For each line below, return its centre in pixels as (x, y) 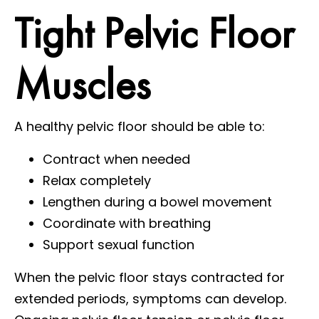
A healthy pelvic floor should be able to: (140, 126)
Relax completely (97, 180)
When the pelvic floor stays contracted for (150, 277)
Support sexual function (119, 244)
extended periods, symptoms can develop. (150, 298)
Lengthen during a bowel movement (157, 202)
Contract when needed (116, 159)
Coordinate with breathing (127, 223)
